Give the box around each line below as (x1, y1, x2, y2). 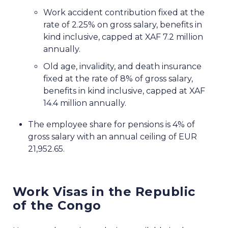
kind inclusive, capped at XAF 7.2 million (43, 32, 203, 42)
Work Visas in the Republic (13, 184, 195, 199)
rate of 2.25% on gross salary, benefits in (43, 20, 202, 30)
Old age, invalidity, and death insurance (43, 62, 202, 72)
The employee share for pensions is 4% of (28, 120, 195, 130)
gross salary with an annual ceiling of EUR (28, 132, 197, 142)
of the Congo (13, 198, 101, 213)
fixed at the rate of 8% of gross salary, (43, 74, 193, 84)
